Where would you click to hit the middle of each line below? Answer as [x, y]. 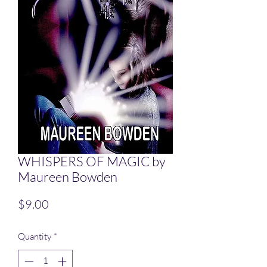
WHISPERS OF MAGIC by [92, 162]
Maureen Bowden [68, 177]
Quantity [35, 237]
